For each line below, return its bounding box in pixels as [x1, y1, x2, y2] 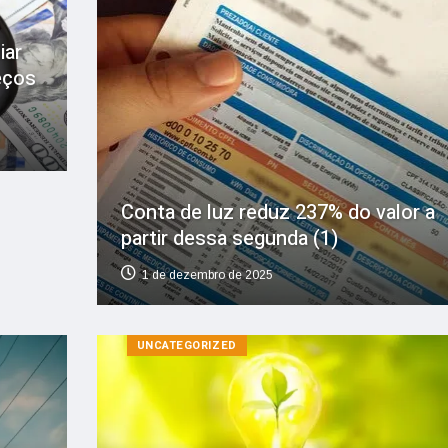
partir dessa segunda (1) [120, 223, 338, 253]
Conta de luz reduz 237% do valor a [120, 197, 435, 227]
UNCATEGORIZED [136, 336, 237, 354]
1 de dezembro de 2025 [141, 267, 273, 282]
